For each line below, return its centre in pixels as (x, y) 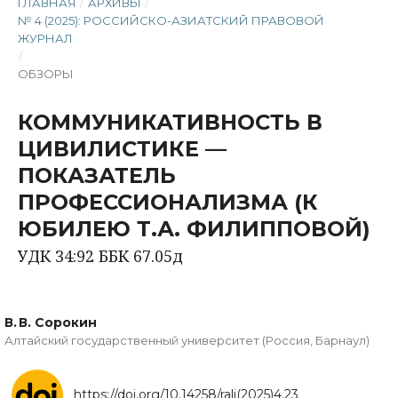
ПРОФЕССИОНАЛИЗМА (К (168, 202)
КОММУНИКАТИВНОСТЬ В (170, 122)
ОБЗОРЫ (46, 74)
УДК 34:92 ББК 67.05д (100, 256)
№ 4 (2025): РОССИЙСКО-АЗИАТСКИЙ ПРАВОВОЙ (171, 20)
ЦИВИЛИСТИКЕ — (122, 149)
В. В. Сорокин (51, 322)
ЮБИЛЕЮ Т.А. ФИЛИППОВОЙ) (194, 229)
